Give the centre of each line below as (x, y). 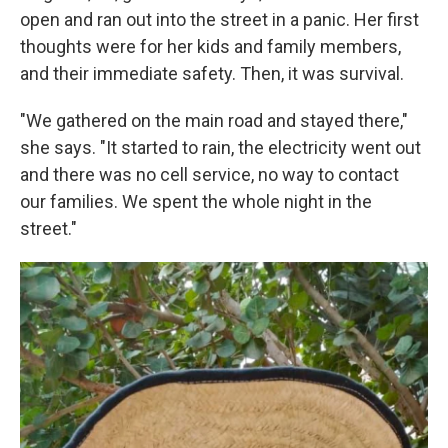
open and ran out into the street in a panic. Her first (219, 19)
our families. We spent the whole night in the (196, 201)
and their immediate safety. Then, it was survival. (212, 73)
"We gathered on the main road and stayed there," (214, 120)
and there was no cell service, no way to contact (209, 174)
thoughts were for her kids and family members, (210, 46)
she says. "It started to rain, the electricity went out (220, 147)
